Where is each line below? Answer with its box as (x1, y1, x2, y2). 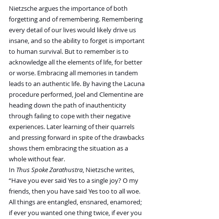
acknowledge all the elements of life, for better (9, 58, 144, 67)
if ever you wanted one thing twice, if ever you (9, 208, 143, 218)
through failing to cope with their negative (9, 111, 132, 121)
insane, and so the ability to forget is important (9, 36, 146, 45)
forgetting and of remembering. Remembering (9, 15, 144, 24)
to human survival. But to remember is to (9, 47, 130, 56)
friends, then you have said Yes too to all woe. (9, 187, 142, 196)
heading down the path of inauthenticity (9, 101, 128, 110)
